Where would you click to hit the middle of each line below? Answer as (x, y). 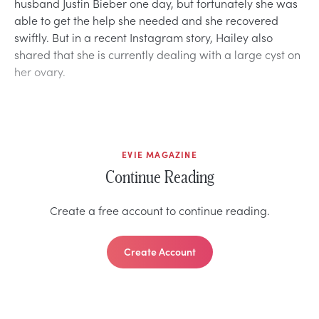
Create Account (159, 251)
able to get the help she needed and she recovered (146, 20)
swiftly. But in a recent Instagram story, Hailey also (143, 37)
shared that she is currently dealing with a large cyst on (157, 54)
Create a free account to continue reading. (159, 210)
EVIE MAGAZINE (159, 154)
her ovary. (40, 71)
